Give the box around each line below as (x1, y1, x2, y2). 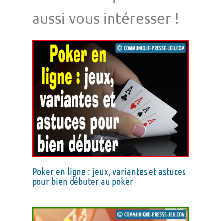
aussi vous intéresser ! (32, 9, 179, 27)
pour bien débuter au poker (32, 175, 133, 187)
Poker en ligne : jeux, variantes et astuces (32, 165, 185, 178)
